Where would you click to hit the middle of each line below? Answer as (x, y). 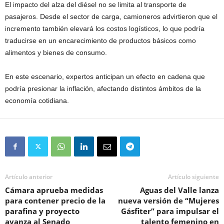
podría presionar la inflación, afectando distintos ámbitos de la (103, 88)
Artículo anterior (29, 176)
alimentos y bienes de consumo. (56, 52)
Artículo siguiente (193, 176)
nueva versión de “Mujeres (168, 200)
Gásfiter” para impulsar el (170, 211)
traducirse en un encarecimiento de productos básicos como (100, 40)
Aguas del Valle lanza (179, 190)
